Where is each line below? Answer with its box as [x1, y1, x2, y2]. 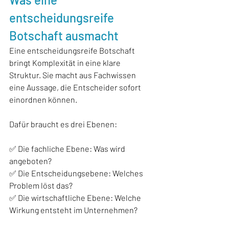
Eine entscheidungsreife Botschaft [9, 45, 136, 55]
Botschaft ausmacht [9, 28, 119, 43]
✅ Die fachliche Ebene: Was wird [9, 143, 127, 153]
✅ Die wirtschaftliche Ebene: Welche [9, 192, 143, 202]
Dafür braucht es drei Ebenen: [9, 119, 117, 129]
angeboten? [9, 155, 52, 166]
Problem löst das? [9, 180, 73, 190]
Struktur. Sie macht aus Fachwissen [9, 70, 138, 80]
